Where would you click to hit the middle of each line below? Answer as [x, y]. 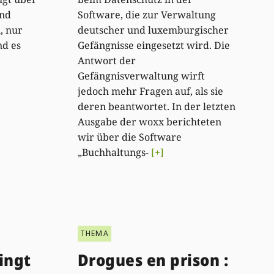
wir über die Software [129, 137]
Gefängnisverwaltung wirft [141, 76]
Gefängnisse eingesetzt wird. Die [154, 46]
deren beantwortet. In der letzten [156, 107]
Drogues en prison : [153, 260]
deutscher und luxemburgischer [153, 30]
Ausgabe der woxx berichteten [149, 122]
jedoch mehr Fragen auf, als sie [150, 91]
